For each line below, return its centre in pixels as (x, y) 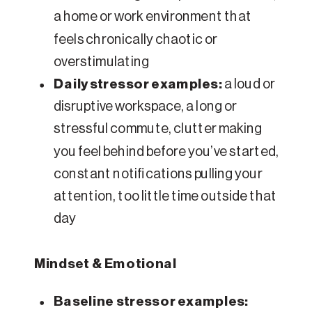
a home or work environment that (153, 17)
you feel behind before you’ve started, (166, 152)
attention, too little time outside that (165, 197)
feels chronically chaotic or (136, 40)
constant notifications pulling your (158, 174)
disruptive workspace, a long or (146, 107)
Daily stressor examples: (138, 85)
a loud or (249, 85)
